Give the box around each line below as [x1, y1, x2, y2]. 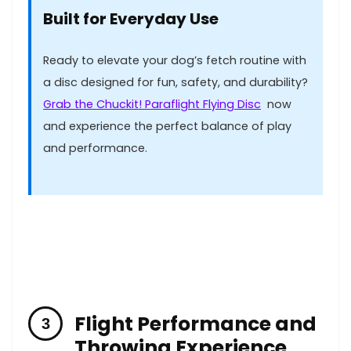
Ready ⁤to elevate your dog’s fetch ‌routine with [43, 52, 306, 68]
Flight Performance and [74, 309, 317, 338]
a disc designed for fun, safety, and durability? [43, 74, 308, 90]
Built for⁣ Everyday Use [43, 7, 219, 30]
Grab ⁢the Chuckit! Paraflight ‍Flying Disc [43, 96, 261, 112]
